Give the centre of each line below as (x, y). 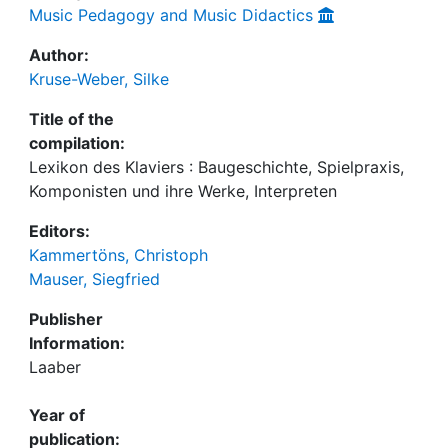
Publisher (66, 319)
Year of (57, 415)
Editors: (59, 231)
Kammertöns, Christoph (118, 255)
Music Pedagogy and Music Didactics (171, 15)
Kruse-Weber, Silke (99, 79)
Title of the (71, 119)
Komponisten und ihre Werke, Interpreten (183, 191)
